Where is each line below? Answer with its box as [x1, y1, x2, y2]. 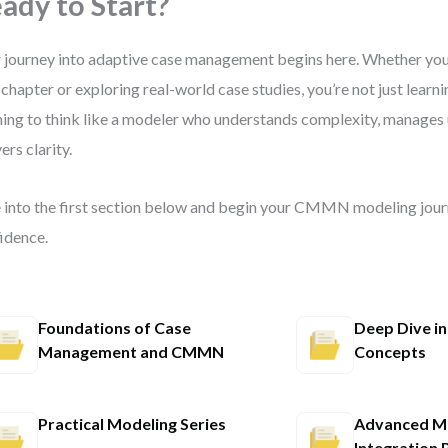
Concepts [353, 342, 426, 361]
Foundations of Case [38, 318, 192, 337]
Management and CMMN [38, 342, 225, 361]
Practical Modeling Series [38, 414, 227, 433]
